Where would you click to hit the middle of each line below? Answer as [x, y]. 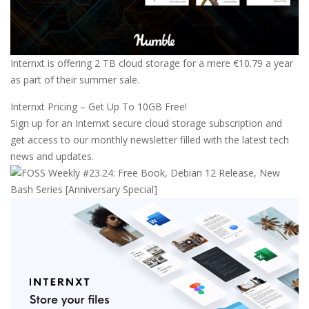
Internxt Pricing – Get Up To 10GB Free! [99, 106]
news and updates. [52, 156]
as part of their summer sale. [75, 79]
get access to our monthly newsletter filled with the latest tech [150, 139]
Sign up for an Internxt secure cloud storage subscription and [146, 123]
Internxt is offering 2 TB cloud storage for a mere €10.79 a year [152, 63]
